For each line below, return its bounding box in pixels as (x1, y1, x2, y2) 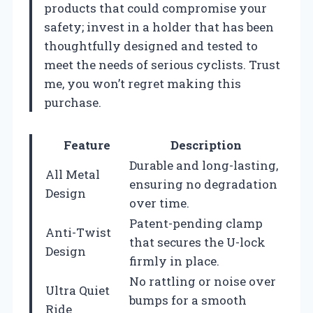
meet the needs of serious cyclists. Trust (44, 56, 280, 73)
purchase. (44, 94, 101, 110)
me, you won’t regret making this (44, 75, 241, 92)
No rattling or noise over (129, 272, 276, 289)
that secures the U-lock (129, 233, 265, 250)
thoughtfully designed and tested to (44, 37, 258, 54)
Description (170, 136, 242, 153)
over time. (129, 194, 189, 211)
